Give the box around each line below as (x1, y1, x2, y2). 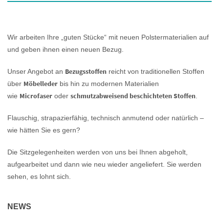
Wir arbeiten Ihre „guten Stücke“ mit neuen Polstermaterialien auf (7, 33, 209, 41)
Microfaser (20, 91, 52, 100)
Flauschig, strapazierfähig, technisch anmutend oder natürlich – (7, 113, 204, 122)
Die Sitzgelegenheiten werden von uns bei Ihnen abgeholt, (7, 148, 188, 156)
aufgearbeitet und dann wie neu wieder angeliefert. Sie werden (7, 160, 201, 168)
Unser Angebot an (7, 67, 65, 75)
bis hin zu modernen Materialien (58, 79, 159, 88)
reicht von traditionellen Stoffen (107, 67, 204, 75)
